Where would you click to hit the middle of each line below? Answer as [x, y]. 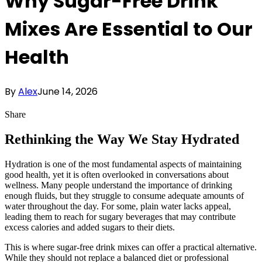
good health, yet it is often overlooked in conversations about [117, 174]
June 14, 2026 [68, 91]
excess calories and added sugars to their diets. [90, 227]
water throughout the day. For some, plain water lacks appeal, [118, 206]
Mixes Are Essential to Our [129, 29]
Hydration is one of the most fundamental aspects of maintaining [123, 164]
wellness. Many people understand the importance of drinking [118, 185]
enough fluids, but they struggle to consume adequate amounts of [124, 195]
